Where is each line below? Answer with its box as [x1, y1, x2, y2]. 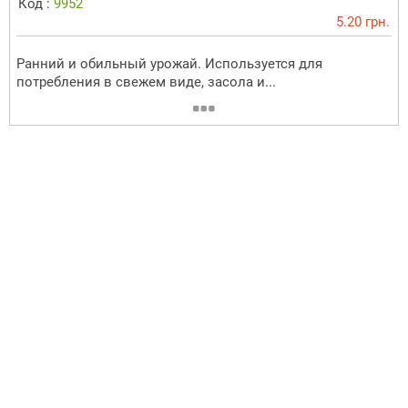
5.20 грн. [336, 13, 390, 30]
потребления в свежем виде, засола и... [16, 73, 276, 90]
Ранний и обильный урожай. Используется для [16, 55, 322, 72]
